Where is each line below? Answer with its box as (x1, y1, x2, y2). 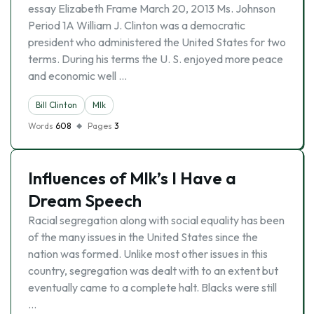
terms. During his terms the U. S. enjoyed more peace (28, 52, 283, 66)
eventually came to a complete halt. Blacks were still (28, 280, 277, 294)
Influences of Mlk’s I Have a (28, 168, 236, 189)
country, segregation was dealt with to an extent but (28, 264, 278, 278)
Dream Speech (28, 190, 142, 211)
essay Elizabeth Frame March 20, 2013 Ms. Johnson (28, 1, 275, 15)
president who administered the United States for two (28, 35, 286, 49)
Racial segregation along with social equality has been (28, 213, 285, 227)
